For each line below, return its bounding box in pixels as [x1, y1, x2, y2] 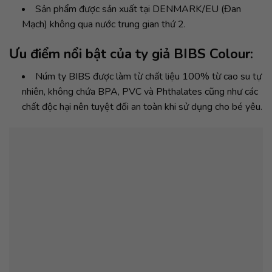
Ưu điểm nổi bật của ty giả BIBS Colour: [9, 44, 253, 64]
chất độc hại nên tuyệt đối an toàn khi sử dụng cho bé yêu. [21, 100, 262, 114]
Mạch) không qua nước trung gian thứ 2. [21, 18, 186, 32]
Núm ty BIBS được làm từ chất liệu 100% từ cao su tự [35, 70, 262, 84]
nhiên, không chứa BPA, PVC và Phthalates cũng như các [21, 85, 258, 99]
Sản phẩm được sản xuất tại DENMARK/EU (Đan [35, 2, 241, 16]
